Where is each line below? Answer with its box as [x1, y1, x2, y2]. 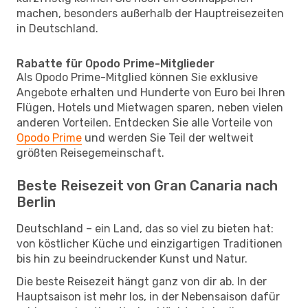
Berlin [16, 193, 56, 210]
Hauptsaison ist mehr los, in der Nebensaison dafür [16, 289, 280, 303]
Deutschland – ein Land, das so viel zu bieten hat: [16, 221, 274, 235]
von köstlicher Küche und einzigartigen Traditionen [16, 236, 283, 250]
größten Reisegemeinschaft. [16, 146, 164, 159]
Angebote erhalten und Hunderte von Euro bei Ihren [16, 85, 285, 99]
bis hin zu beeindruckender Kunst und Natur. [16, 252, 247, 265]
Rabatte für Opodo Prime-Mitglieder [16, 56, 214, 70]
